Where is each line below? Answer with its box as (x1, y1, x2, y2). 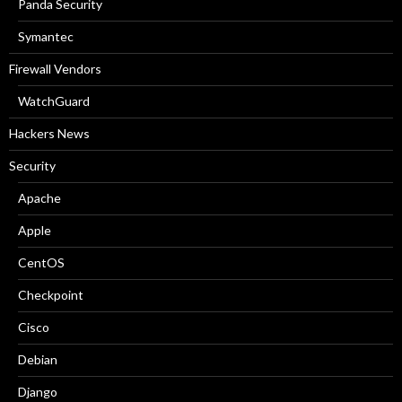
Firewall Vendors (9, 61, 101, 76)
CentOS (18, 255, 65, 270)
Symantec (18, 29, 74, 44)
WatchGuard (18, 93, 90, 109)
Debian (18, 352, 57, 367)
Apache (18, 190, 61, 205)
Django (18, 384, 57, 399)
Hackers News (9, 126, 90, 141)
